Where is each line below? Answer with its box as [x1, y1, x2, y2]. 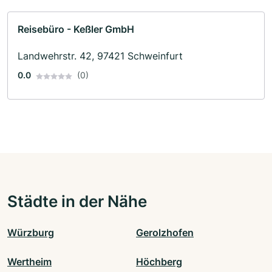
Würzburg [7, 226, 54, 239]
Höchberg [136, 256, 182, 268]
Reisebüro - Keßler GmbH [18, 23, 134, 36]
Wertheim [7, 256, 52, 268]
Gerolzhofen [136, 226, 194, 239]
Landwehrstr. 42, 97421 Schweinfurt [18, 50, 183, 63]
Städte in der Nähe [7, 191, 147, 211]
